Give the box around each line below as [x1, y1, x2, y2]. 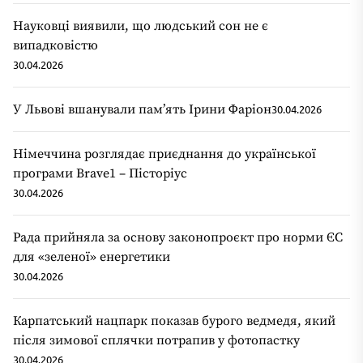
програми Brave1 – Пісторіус [13, 164, 187, 181]
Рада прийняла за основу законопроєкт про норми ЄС [13, 228, 343, 246]
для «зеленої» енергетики [13, 248, 170, 265]
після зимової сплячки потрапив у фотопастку [13, 331, 300, 348]
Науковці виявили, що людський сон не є [13, 17, 268, 34]
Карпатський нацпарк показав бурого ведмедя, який [13, 312, 335, 329]
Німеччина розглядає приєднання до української [13, 145, 316, 162]
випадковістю [13, 36, 98, 53]
